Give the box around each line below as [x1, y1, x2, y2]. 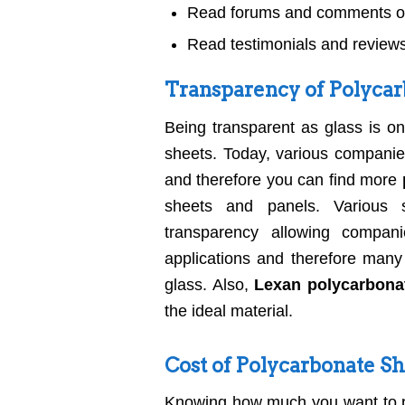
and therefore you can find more [165, 170, 402, 189]
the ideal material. [165, 301, 293, 320]
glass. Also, [165, 275, 254, 294]
